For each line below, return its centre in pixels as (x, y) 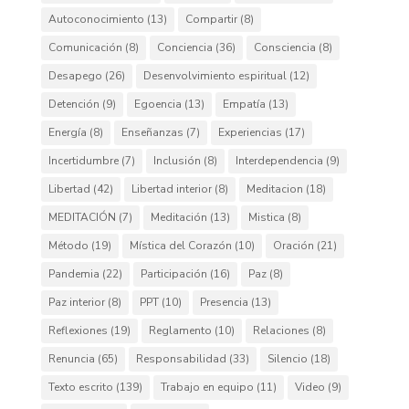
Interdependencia (279, 161)
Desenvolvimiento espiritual (215, 76)
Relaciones (281, 330)
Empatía (244, 104)
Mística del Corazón (180, 246)
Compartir (211, 19)
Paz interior (76, 302)
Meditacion (274, 189)
